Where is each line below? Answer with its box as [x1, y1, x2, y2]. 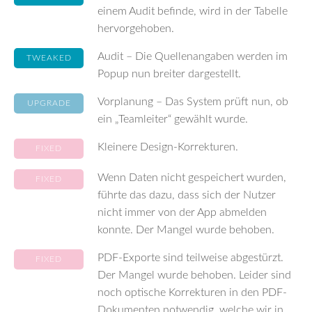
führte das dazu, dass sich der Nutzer [97, 189, 276, 201]
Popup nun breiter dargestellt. [97, 68, 241, 79]
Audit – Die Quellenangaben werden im [97, 51, 288, 62]
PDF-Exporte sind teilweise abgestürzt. [97, 252, 283, 263]
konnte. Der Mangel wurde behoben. [97, 224, 274, 235]
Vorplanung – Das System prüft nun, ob [97, 96, 288, 107]
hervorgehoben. [97, 23, 174, 34]
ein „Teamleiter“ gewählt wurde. [97, 114, 248, 125]
